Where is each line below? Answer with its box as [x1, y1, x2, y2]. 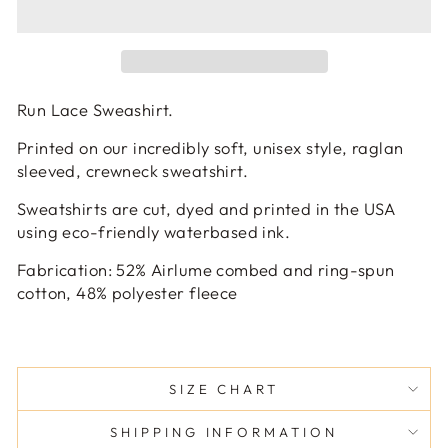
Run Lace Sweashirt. [17, 98, 174, 120]
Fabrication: [17, 258, 112, 280]
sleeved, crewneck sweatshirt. [17, 159, 253, 181]
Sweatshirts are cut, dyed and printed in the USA [17, 197, 396, 219]
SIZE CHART [168, 380, 280, 397]
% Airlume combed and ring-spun [135, 258, 395, 280]
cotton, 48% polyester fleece [17, 281, 238, 303]
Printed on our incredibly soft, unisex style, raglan [17, 136, 404, 158]
